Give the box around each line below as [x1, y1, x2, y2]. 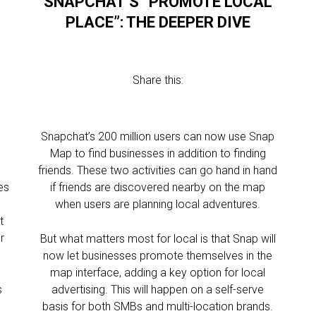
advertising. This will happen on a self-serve [51, 283, 265, 296]
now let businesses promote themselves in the [43, 249, 273, 262]
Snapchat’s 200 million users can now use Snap [41, 130, 275, 143]
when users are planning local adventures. [55, 197, 261, 211]
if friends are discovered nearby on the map [50, 181, 266, 194]
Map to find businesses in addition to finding [49, 147, 266, 160]
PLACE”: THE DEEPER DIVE [65, 13, 250, 31]
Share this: [132, 73, 183, 87]
